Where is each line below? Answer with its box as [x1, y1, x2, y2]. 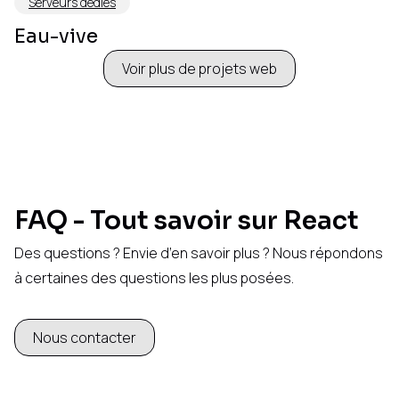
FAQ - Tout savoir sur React [14, 205, 359, 237]
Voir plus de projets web [122, 59, 277, 79]
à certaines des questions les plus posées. [14, 268, 294, 289]
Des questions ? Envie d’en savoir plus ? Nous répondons [14, 243, 383, 264]
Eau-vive [14, 24, 98, 49]
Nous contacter [33, 328, 136, 348]
